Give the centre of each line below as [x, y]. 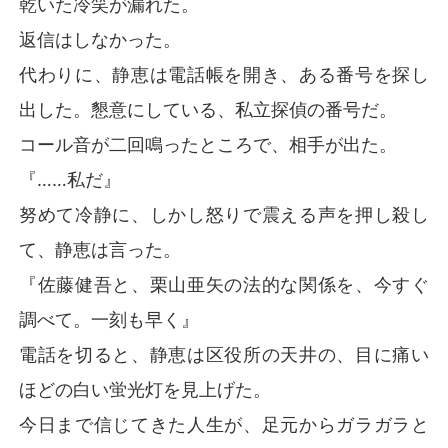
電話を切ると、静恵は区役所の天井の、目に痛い [224, 354]
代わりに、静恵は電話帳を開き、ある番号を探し [224, 74]
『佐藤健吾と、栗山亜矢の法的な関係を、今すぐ [224, 284]
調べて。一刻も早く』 [109, 319]
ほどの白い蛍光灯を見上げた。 [145, 389]
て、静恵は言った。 [100, 249]
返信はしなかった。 [100, 39]
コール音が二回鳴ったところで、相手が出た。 [208, 144]
